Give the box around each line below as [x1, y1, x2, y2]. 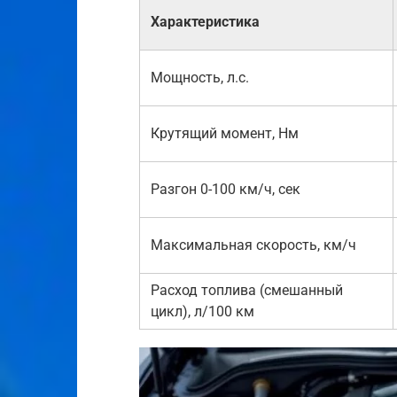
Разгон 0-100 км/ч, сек [151, 181, 300, 198]
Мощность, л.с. [151, 69, 249, 87]
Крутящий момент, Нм [151, 125, 299, 143]
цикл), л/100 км [151, 303, 254, 321]
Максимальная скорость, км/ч [151, 237, 356, 254]
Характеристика [151, 13, 260, 31]
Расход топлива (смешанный [151, 282, 343, 300]
